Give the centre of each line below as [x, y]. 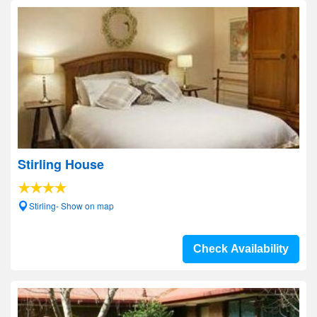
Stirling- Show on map [71, 206]
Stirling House [61, 164]
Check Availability [241, 249]
